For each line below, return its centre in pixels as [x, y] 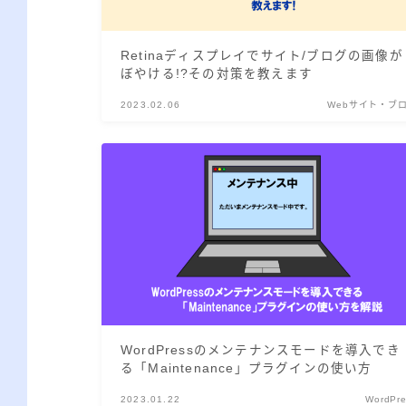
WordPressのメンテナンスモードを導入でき [261, 351]
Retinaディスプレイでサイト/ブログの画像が [262, 56]
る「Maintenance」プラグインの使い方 [246, 369]
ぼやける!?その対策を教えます [217, 74]
